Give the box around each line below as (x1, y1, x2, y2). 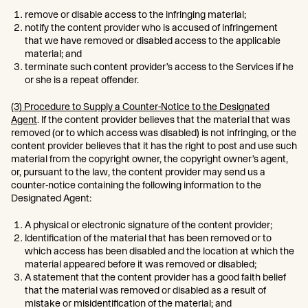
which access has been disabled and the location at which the (25, 245, 294, 256)
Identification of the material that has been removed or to (25, 232, 272, 243)
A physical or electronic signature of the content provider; (25, 219, 272, 230)
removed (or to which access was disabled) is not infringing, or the (11, 127, 296, 138)
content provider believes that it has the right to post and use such (11, 140, 297, 151)
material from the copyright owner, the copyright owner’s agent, (11, 153, 288, 164)
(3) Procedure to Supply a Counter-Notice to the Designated (11, 101, 269, 112)
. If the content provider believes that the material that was (37, 114, 290, 125)
